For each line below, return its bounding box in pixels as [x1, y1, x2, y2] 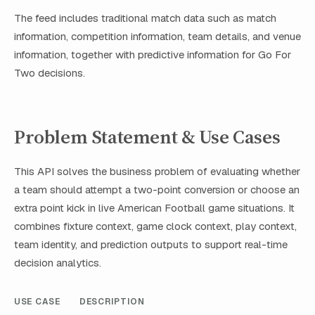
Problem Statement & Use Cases [14, 123, 281, 150]
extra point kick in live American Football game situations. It [14, 200, 295, 214]
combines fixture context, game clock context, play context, [14, 219, 297, 233]
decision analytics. [14, 255, 101, 269]
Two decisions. [14, 66, 85, 80]
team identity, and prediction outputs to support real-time [14, 237, 288, 251]
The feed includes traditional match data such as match [14, 11, 276, 25]
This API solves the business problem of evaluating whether [14, 164, 300, 178]
